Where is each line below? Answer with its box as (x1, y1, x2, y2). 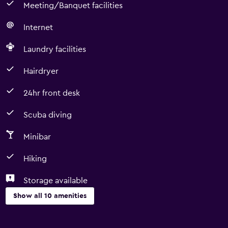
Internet (23, 23, 53, 32)
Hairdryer (23, 67, 59, 75)
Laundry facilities (23, 45, 86, 53)
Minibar (23, 133, 51, 141)
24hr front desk (23, 89, 80, 97)
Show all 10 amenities (13, 192, 87, 199)
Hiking (23, 155, 47, 163)
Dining (5, 215, 29, 223)
